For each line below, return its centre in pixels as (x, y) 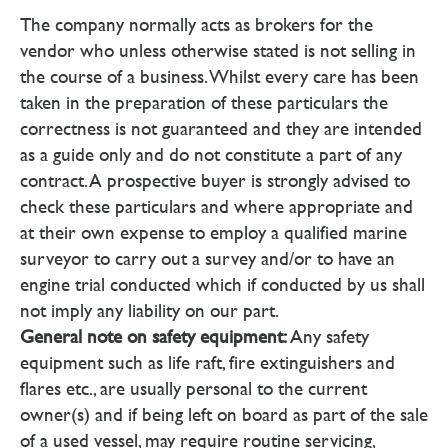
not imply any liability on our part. (149, 310)
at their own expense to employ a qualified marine (213, 232)
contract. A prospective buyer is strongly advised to (215, 180)
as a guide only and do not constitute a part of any (211, 154)
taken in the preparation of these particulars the (204, 102)
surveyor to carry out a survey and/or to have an (207, 258)
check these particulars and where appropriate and (216, 206)
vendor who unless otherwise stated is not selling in (218, 50)
